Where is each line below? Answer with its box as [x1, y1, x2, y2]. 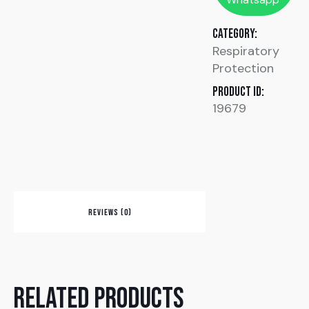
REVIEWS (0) [88, 207, 132, 219]
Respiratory [212, 43, 280, 60]
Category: [212, 26, 258, 43]
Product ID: [212, 84, 265, 101]
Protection [212, 60, 275, 77]
